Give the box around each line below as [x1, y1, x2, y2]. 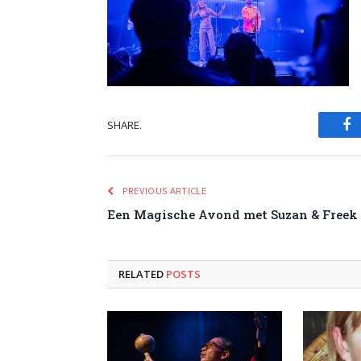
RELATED [118, 267, 166, 281]
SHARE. [107, 117, 142, 132]
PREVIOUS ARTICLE [119, 185, 206, 197]
